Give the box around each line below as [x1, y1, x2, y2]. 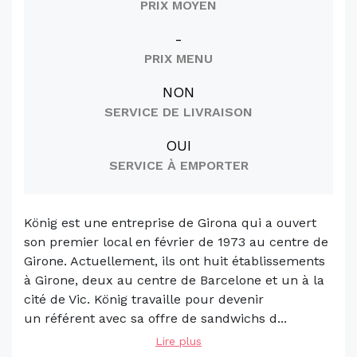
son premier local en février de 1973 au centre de [24, 234, 328, 249]
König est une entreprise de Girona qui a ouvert [24, 215, 316, 230]
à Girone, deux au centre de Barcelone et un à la [24, 273, 324, 288]
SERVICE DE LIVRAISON [104, 104, 253, 120]
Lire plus [155, 335, 202, 347]
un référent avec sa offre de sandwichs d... [24, 311, 287, 326]
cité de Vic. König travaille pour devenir [24, 292, 264, 307]
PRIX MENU [144, 51, 213, 66]
